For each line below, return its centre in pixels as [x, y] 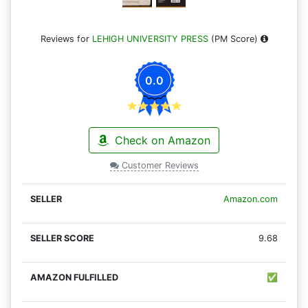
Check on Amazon [161, 141]
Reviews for [66, 39]
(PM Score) [234, 39]
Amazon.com [251, 199]
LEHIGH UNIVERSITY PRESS [150, 39]
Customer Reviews [158, 166]
